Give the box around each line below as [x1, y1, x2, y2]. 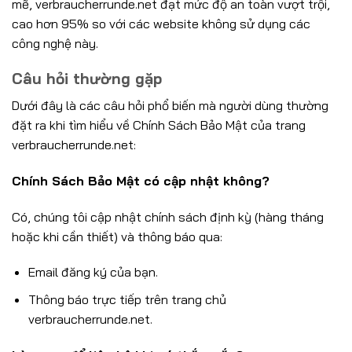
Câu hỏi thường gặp [12, 69, 162, 89]
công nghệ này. [12, 35, 98, 51]
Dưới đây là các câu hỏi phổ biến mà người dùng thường [12, 97, 328, 113]
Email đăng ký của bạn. [27, 264, 158, 280]
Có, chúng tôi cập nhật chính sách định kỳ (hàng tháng [12, 208, 324, 225]
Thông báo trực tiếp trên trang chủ [27, 291, 226, 307]
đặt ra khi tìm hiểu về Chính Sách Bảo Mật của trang [12, 116, 306, 133]
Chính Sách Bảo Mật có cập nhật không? [12, 172, 269, 189]
